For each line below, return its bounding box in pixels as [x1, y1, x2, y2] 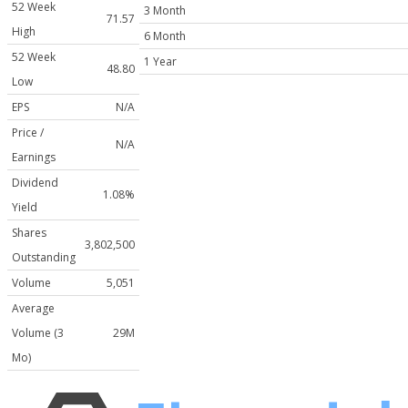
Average [12, 300, 55, 316]
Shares [12, 224, 46, 240]
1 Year [144, 53, 177, 69]
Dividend [12, 174, 58, 190]
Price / [12, 124, 44, 140]
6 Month [144, 27, 186, 44]
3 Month [144, 2, 186, 18]
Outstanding [12, 249, 76, 265]
